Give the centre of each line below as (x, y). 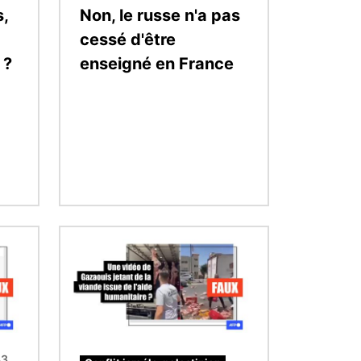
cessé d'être (128, 39)
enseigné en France (157, 63)
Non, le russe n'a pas (160, 15)
